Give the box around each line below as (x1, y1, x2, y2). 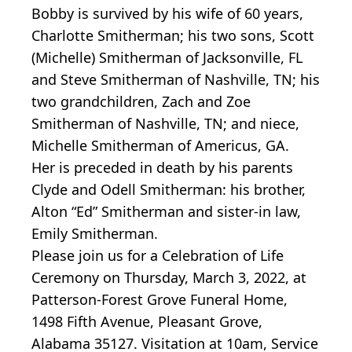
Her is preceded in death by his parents (31, 157, 293, 177)
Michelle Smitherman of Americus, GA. (31, 135, 289, 155)
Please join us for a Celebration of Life (31, 245, 284, 265)
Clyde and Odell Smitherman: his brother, (31, 179, 306, 199)
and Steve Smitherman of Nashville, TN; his (31, 69, 320, 89)
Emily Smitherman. (31, 223, 158, 243)
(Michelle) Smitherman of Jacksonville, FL (31, 47, 302, 67)
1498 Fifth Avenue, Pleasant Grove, (31, 311, 262, 331)
